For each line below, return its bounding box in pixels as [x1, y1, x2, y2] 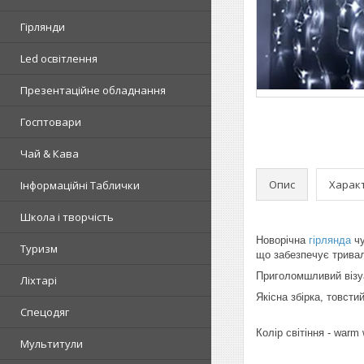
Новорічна [256, 234, 309, 246]
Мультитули [20, 336, 83, 351]
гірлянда [309, 234, 351, 246]
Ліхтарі [20, 272, 57, 288]
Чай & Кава [20, 145, 79, 161]
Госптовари [20, 114, 81, 129]
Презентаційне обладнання [20, 82, 166, 97]
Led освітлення [20, 50, 97, 66]
